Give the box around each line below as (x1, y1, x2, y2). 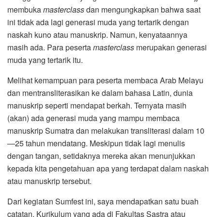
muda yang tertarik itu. (7, 54, 83, 65)
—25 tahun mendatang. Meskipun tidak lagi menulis (7, 137, 185, 149)
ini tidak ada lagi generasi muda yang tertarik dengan (7, 16, 189, 28)
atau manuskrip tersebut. (7, 175, 92, 186)
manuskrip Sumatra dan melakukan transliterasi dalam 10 (7, 124, 204, 136)
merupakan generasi (134, 41, 207, 53)
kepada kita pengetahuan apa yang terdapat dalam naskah (7, 162, 209, 174)
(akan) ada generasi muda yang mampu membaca (7, 112, 180, 124)
